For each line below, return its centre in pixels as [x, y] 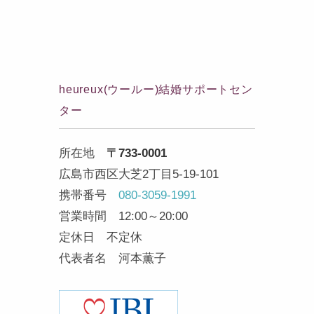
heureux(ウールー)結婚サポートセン [156, 89]
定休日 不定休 [101, 237]
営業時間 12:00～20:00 [123, 216]
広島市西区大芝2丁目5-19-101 [139, 174]
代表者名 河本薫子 [112, 258]
